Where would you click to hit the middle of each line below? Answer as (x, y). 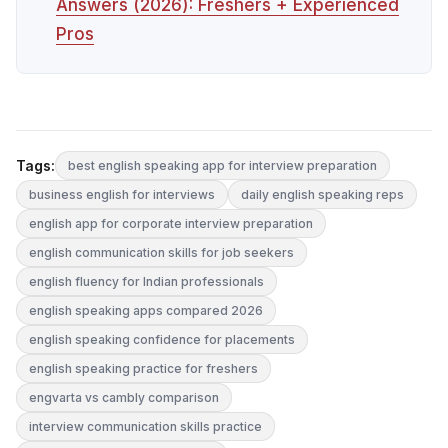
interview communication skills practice (145, 427)
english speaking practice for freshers (143, 369)
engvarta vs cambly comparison (124, 398)
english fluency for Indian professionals (146, 282)
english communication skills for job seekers (161, 253)
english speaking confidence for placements (162, 340)
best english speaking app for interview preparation (222, 166)
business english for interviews (122, 195)
